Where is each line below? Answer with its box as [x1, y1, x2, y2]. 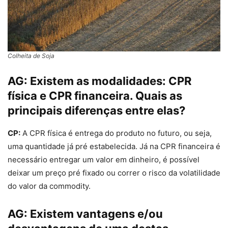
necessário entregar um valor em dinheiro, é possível [8, 154, 199, 164]
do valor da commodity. [8, 181, 91, 191]
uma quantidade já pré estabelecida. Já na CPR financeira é [8, 141, 220, 151]
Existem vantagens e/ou [30, 207, 163, 220]
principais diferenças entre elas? [8, 103, 185, 117]
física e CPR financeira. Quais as [8, 89, 182, 102]
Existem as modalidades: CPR [30, 74, 191, 88]
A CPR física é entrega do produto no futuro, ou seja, [20, 128, 212, 138]
